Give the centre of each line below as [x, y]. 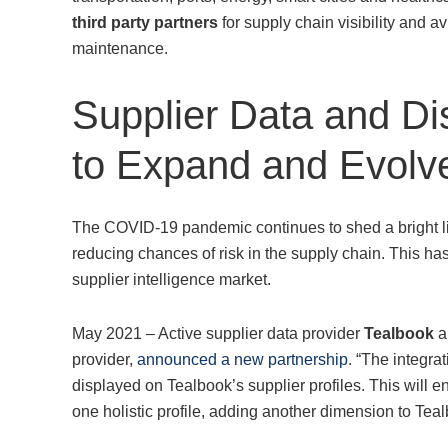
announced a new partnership [242, 360]
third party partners [145, 23]
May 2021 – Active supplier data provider [218, 334]
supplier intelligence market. [171, 280]
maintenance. [120, 49]
